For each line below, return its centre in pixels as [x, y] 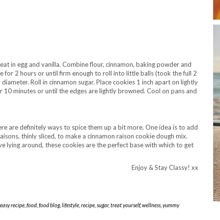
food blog [49, 205]
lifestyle [70, 205]
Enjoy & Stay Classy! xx [165, 167]
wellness [151, 205]
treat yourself [125, 205]
